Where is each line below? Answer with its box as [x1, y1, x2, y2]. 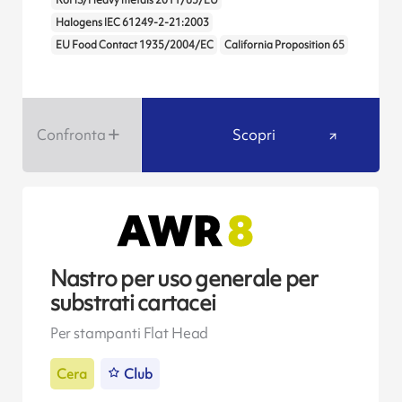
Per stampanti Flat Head [49, 323, 209, 344]
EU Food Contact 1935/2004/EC [55, 38, 214, 53]
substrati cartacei [49, 287, 216, 318]
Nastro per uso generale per [49, 263, 319, 293]
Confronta [36, 125, 106, 145]
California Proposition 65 [223, 38, 345, 53]
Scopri [232, 125, 275, 145]
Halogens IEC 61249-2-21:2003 [55, 15, 209, 31]
